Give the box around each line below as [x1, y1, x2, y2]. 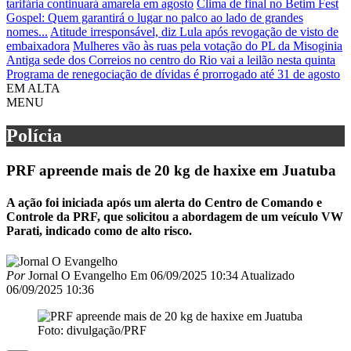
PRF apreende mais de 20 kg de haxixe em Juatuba [6, 161, 336, 179]
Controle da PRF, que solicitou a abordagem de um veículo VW [6, 209, 343, 223]
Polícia [6, 125, 62, 146]
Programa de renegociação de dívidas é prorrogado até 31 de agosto [6, 67, 340, 81]
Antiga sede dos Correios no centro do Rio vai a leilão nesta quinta [6, 52, 335, 67]
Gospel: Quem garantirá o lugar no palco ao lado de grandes [6, 10, 303, 24]
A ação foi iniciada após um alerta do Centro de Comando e [6, 195, 322, 209]
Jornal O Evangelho [25, 269, 127, 283]
